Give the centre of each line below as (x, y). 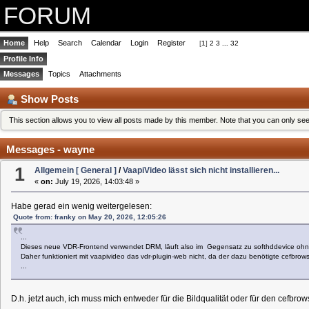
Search (70, 43)
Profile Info (23, 59)
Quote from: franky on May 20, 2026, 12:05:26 (89, 217)
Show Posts (50, 99)
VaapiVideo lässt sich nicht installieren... (201, 171)
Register (171, 43)
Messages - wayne (50, 149)
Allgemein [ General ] (76, 171)
